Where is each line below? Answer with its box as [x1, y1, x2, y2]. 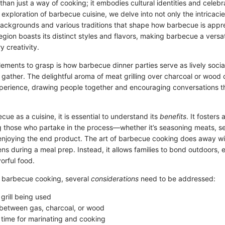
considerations [91, 174, 139, 183]
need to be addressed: [139, 174, 215, 183]
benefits [160, 112, 186, 121]
